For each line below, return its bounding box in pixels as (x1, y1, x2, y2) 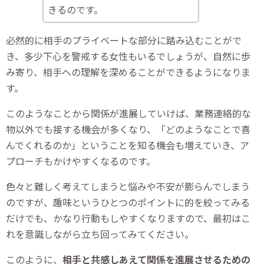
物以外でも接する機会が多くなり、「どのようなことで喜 (6, 121, 250, 136)
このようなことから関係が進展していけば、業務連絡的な (6, 105, 251, 120)
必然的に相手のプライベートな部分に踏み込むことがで (6, 32, 242, 47)
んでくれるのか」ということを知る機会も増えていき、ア (6, 137, 249, 152)
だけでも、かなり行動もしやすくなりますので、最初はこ (6, 210, 250, 225)
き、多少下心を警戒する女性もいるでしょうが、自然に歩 (6, 48, 250, 63)
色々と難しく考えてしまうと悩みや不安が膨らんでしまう (6, 179, 250, 193)
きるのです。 (48, 2, 104, 16)
